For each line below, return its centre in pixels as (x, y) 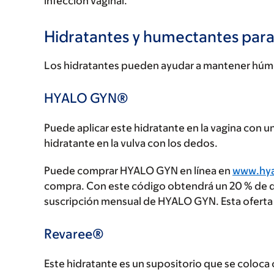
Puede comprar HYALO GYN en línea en (138, 171)
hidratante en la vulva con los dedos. (131, 143)
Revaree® (74, 234)
